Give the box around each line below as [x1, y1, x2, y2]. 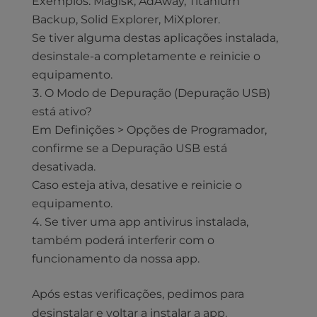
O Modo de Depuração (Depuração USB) [44, 86, 270, 100]
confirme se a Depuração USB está [31, 142, 227, 156]
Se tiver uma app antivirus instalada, [44, 215, 248, 229]
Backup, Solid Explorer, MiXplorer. [31, 13, 220, 27]
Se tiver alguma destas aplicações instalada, [31, 31, 278, 45]
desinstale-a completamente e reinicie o [31, 50, 260, 64]
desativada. [31, 160, 96, 174]
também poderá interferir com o [31, 234, 214, 248]
